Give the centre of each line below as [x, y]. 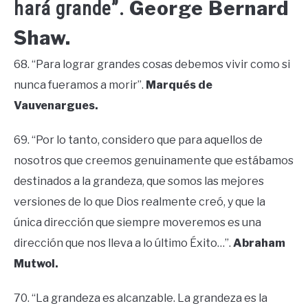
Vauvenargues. [56, 106]
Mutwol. [36, 264]
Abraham [259, 243]
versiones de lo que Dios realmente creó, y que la [140, 202]
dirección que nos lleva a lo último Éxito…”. [123, 243]
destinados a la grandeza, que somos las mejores [139, 181]
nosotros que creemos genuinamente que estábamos [154, 161]
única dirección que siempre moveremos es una [137, 223]
